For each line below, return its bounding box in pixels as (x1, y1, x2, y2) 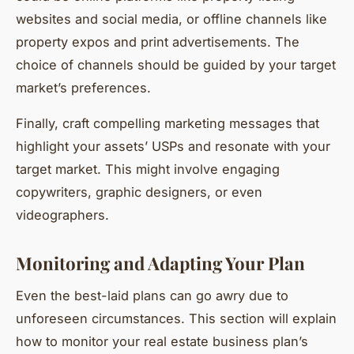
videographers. (16, 207, 109, 224)
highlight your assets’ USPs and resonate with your (16, 138, 330, 155)
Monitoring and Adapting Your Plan (16, 251, 305, 276)
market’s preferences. (16, 80, 151, 96)
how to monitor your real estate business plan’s (16, 333, 308, 349)
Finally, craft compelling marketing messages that (16, 115, 319, 132)
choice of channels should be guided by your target (16, 57, 336, 73)
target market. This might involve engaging (16, 161, 280, 178)
